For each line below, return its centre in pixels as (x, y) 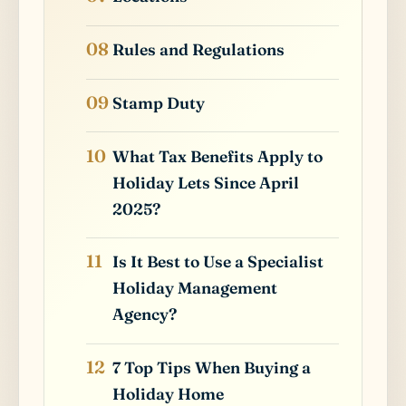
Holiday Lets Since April (206, 182)
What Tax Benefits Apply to (218, 156)
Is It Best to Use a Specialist (218, 262)
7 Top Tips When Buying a (212, 368)
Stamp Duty (159, 102)
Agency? (145, 314)
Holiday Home (169, 394)
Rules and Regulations (199, 49)
